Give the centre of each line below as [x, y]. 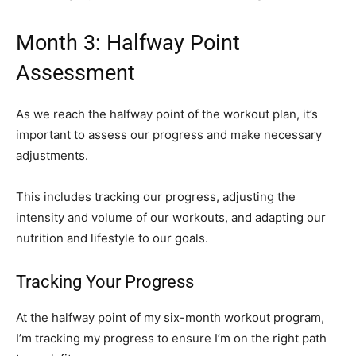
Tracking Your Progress [105, 282]
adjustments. [52, 156]
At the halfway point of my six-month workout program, [170, 318]
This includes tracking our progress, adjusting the [156, 197]
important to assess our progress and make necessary [169, 135]
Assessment [75, 74]
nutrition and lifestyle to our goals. [112, 238]
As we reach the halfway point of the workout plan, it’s [167, 114]
